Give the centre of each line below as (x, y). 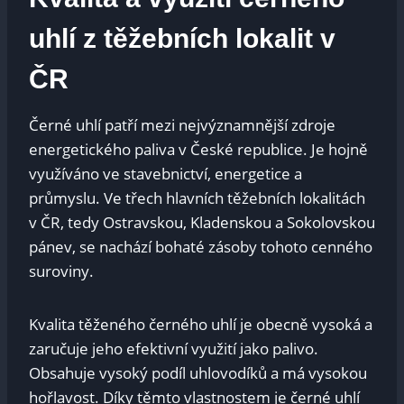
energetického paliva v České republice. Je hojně (198, 149)
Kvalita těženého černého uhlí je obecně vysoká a (201, 324)
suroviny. (61, 271)
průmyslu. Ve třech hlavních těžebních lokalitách (197, 197)
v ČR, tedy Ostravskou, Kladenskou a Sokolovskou (202, 222)
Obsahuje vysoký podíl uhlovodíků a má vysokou (198, 372)
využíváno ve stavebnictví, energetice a (165, 173)
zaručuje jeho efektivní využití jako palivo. (174, 348)
